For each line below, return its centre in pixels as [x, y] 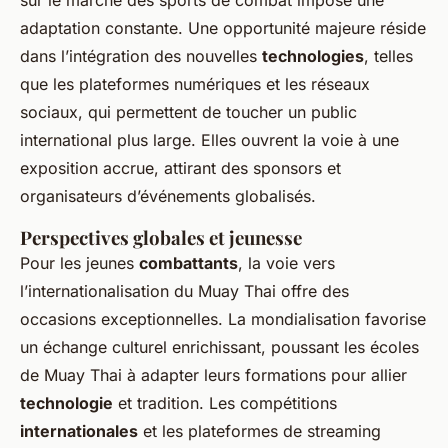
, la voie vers [286, 263]
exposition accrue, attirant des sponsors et [180, 168]
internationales [79, 431]
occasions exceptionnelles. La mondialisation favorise [223, 319]
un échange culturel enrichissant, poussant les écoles [219, 347]
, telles [388, 56]
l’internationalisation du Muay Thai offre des [184, 291]
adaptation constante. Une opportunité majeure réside [223, 28]
